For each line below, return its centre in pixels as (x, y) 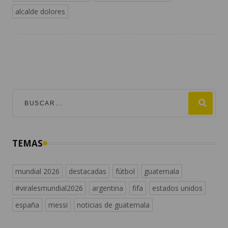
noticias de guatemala (113, 205)
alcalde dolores (40, 12)
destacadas (88, 172)
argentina (108, 188)
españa (27, 205)
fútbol (125, 172)
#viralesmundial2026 (49, 188)
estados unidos (177, 188)
